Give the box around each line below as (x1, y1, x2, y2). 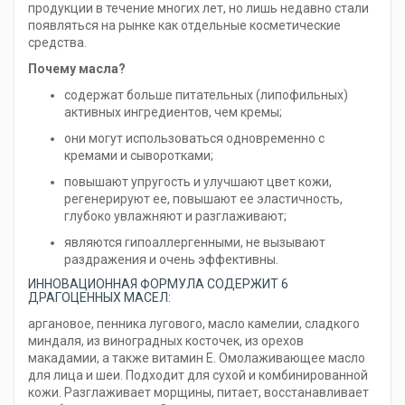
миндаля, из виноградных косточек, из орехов (28, 334, 304, 349)
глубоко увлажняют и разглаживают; (64, 209, 287, 224)
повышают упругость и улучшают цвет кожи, (64, 174, 332, 190)
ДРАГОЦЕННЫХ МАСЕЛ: (28, 290, 174, 306)
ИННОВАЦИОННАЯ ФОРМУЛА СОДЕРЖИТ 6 (28, 277, 288, 292)
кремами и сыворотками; (64, 148, 213, 164)
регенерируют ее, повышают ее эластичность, (64, 192, 343, 207)
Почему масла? (28, 61, 126, 77)
